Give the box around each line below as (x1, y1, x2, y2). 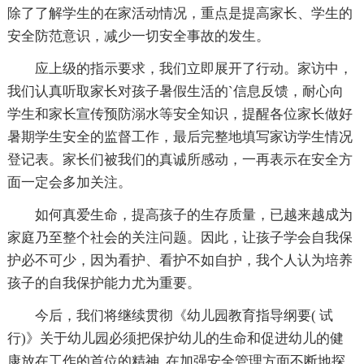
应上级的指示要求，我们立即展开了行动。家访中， (34, 61, 353, 77)
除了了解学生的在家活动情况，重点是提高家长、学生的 (6, 6, 353, 22)
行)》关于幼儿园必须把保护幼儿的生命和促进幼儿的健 (6, 331, 344, 347)
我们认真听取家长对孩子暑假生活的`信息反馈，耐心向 (6, 84, 344, 100)
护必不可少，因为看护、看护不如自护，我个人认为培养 (6, 253, 353, 269)
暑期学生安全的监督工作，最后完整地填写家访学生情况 (6, 129, 353, 145)
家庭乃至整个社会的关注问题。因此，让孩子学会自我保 (6, 230, 353, 246)
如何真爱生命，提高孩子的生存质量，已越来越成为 (34, 207, 353, 223)
